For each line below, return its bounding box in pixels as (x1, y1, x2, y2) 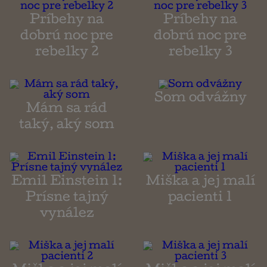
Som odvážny (154, 93, 247, 105)
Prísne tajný (25, 193, 108, 205)
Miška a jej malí (145, 176, 255, 189)
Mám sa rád (26, 104, 107, 116)
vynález (39, 209, 94, 221)
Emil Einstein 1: (11, 176, 122, 189)
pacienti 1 (168, 193, 232, 205)
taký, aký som (19, 120, 114, 132)
